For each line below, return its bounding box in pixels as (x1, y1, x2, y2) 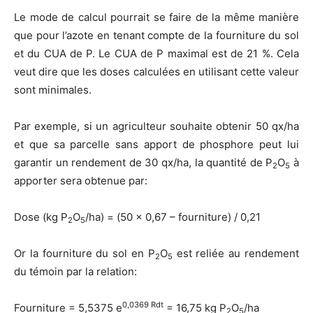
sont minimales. (14, 83, 92, 97)
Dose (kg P (14, 210, 68, 224)
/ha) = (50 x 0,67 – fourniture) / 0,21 (85, 210, 261, 224)
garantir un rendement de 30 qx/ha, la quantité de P (14, 156, 273, 170)
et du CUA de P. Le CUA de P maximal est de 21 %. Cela (14, 47, 299, 61)
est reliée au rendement (172, 247, 300, 261)
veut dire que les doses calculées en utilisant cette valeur (14, 65, 299, 79)
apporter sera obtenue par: (14, 174, 147, 188)
